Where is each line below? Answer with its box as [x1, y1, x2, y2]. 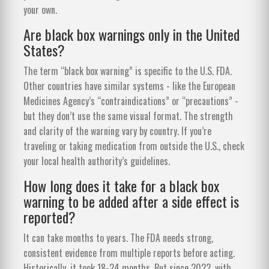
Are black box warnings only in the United [23, 23, 240, 45]
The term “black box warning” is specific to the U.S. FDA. [23, 63, 232, 78]
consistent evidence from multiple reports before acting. [23, 245, 235, 260]
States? [23, 38, 65, 61]
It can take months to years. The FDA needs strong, [23, 230, 213, 245]
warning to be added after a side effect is [23, 190, 239, 212]
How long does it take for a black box [23, 174, 219, 196]
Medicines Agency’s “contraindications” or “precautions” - [23, 93, 238, 108]
